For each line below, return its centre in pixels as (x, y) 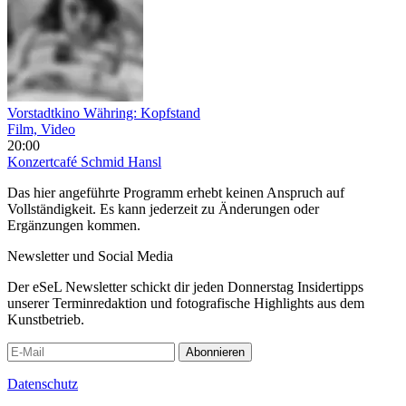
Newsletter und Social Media (90, 256)
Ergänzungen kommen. (74, 225)
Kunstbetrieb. (46, 319)
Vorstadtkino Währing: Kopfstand (104, 112)
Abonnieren (215, 352)
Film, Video (41, 129)
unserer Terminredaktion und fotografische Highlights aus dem (186, 303)
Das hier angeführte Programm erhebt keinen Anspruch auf (176, 192)
